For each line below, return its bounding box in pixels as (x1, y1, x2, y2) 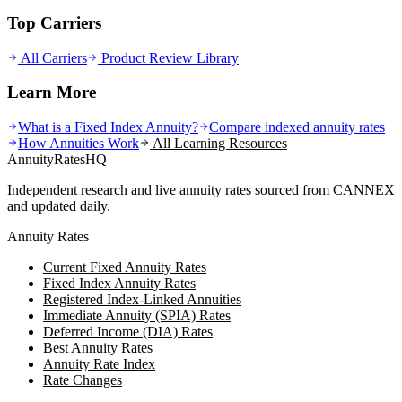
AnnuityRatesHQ (7, 152, 107, 168)
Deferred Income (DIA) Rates (43, 324, 213, 340)
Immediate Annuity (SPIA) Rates (43, 308, 231, 324)
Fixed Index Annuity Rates (43, 275, 196, 292)
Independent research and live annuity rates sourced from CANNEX (7, 182, 395, 198)
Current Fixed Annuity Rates (43, 259, 206, 275)
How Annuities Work (18, 135, 139, 152)
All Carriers (18, 49, 87, 66)
